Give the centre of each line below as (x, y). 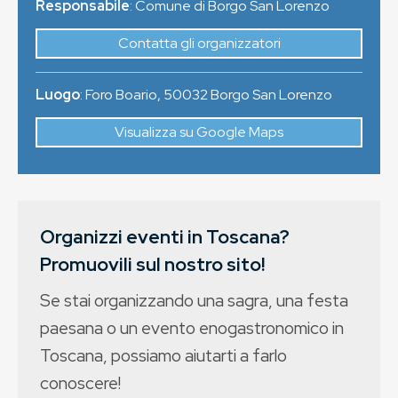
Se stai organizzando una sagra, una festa (194, 300)
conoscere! (80, 383)
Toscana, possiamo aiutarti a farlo (163, 355)
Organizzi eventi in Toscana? (165, 237)
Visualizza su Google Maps (199, 132)
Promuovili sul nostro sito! (152, 264)
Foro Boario (121, 95)
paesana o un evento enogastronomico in (192, 328)
